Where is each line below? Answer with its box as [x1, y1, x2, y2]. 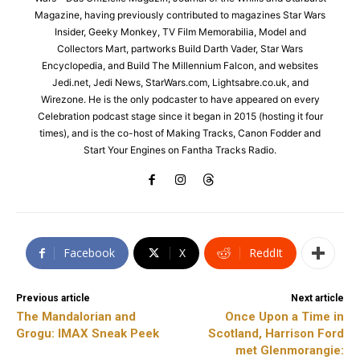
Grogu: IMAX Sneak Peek [16, 326, 159, 342]
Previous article [16, 292, 90, 305]
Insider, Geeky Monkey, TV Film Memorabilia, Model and [54, 26, 306, 39]
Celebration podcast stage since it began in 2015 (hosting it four [37, 110, 323, 123]
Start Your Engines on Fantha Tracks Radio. [84, 144, 276, 157]
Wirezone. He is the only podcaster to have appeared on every [40, 93, 320, 106]
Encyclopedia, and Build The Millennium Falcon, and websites [42, 59, 318, 72]
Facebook [63, 245, 115, 261]
